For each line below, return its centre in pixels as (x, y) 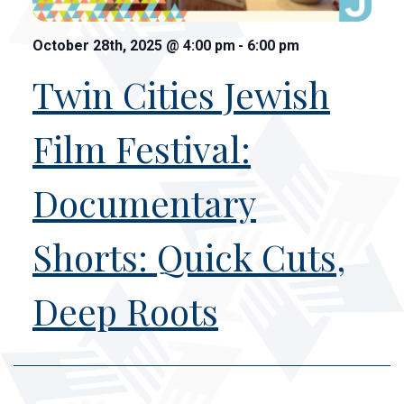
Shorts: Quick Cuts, (189, 256)
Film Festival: (142, 148)
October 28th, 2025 (99, 45)
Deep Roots (125, 310)
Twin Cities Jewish (181, 94)
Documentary (144, 202)
